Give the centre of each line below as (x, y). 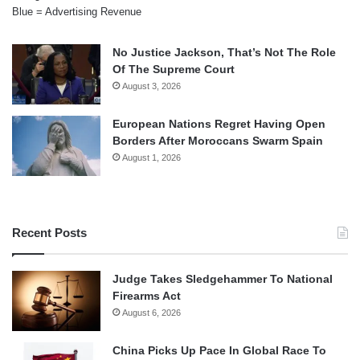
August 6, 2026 (151, 312)
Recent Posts (49, 232)
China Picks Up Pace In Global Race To (219, 350)
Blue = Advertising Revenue (77, 11)
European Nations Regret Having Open (219, 123)
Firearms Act (147, 295)
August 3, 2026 (151, 86)
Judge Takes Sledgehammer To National (223, 278)
